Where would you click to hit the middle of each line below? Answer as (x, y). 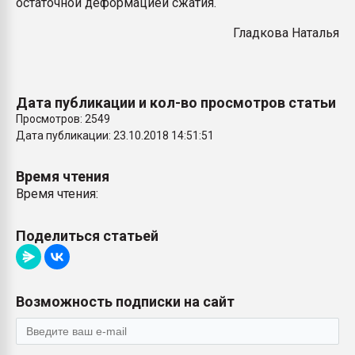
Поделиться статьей (87, 236)
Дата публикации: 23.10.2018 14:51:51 (115, 136)
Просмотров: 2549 (63, 119)
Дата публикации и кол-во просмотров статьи (176, 103)
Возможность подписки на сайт (125, 302)
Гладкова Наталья (286, 33)
